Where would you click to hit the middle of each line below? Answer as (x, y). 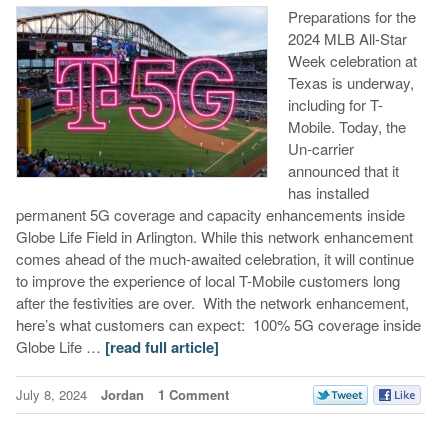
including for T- (335, 105)
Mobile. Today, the (346, 127)
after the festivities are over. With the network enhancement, (212, 303)
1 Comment (193, 395)
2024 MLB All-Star (347, 39)
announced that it (343, 171)
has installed (328, 193)
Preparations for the (351, 17)
